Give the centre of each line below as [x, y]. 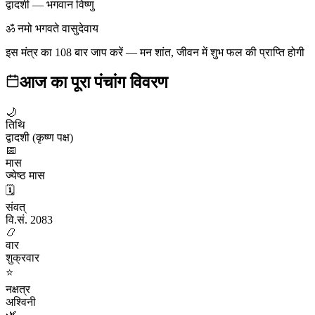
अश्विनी [21, 302]
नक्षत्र [18, 289]
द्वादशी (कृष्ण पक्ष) [39, 137]
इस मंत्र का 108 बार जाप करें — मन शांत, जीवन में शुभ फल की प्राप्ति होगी [155, 52]
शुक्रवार [22, 257]
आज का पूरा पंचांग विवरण [94, 82]
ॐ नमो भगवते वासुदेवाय [52, 28]
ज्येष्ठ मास [25, 175]
